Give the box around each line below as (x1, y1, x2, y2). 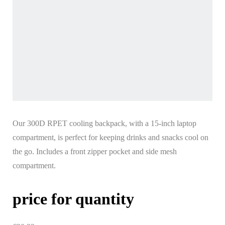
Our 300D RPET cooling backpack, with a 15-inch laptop (13, 119, 196, 128)
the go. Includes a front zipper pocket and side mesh (13, 147, 177, 156)
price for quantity (13, 189, 134, 208)
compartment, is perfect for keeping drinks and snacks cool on (13, 133, 208, 142)
